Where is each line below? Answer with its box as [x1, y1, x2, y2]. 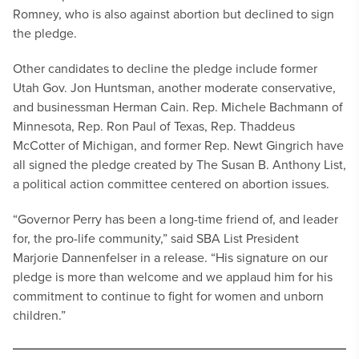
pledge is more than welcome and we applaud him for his [13, 268, 333, 285]
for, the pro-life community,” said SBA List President [13, 229, 299, 247]
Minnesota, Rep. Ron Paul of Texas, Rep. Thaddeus [13, 117, 295, 135]
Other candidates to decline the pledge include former [13, 59, 317, 77]
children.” [13, 306, 66, 324]
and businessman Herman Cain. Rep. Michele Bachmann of [13, 98, 343, 115]
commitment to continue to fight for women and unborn [13, 287, 324, 305]
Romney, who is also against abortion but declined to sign [13, 5, 334, 22]
